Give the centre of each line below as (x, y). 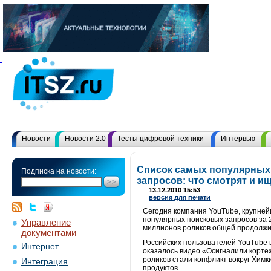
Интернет (40, 247)
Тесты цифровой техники (161, 139)
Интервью (238, 139)
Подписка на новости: (59, 171)
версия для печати (180, 197)
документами (49, 232)
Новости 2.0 (85, 139)
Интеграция (44, 262)
